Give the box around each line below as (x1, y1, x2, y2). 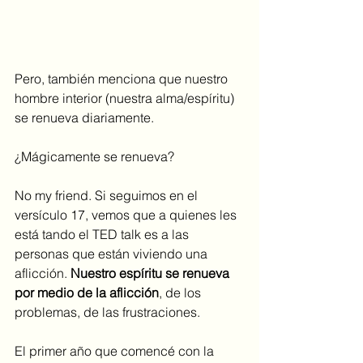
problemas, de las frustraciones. (15, 303, 203, 320)
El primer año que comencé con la (15, 342, 217, 359)
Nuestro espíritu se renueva (70, 264, 233, 281)
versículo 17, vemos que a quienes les (15, 206, 240, 223)
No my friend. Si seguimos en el (15, 186, 201, 203)
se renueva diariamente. (15, 109, 157, 126)
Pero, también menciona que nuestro (15, 70, 231, 87)
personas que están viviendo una (15, 245, 211, 262)
